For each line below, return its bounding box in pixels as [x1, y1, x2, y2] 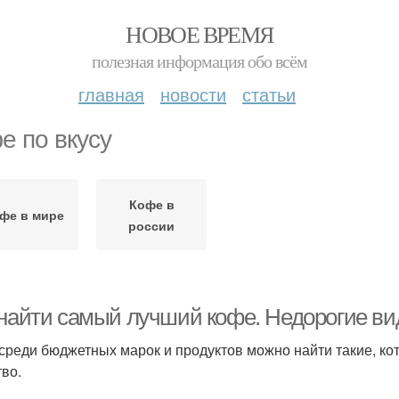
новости [160, 81, 226, 107]
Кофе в [128, 195, 175, 213]
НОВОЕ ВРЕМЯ [126, 19, 273, 49]
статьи [242, 81, 296, 107]
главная [78, 81, 144, 107]
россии [128, 216, 175, 234]
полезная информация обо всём [92, 49, 307, 73]
